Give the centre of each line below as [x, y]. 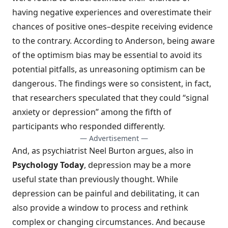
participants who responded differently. [89, 126]
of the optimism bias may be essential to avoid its [107, 55]
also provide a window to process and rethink [100, 208]
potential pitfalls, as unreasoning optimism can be [109, 69]
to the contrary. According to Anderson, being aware [113, 41]
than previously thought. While [118, 179]
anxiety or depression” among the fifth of [92, 112]
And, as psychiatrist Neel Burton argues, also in [103, 151]
